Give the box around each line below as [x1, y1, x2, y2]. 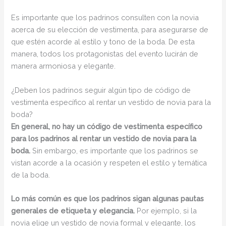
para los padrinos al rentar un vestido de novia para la [11, 134, 197, 143]
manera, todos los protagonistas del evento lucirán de [11, 49, 199, 59]
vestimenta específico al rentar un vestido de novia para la [11, 97, 211, 106]
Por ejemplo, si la [135, 206, 197, 215]
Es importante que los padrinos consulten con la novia [11, 13, 199, 22]
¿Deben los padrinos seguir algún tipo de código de [11, 85, 191, 94]
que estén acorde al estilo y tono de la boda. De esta [11, 37, 195, 46]
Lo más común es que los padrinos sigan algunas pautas [11, 194, 204, 203]
